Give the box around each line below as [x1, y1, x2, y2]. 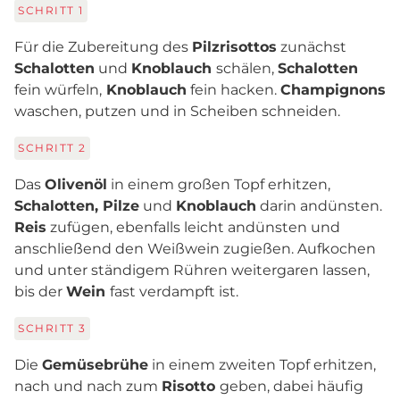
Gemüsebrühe [42, 356, 148, 373]
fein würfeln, [14, 81, 102, 98]
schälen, [216, 60, 278, 77]
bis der [14, 283, 66, 300]
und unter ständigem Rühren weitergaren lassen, [14, 262, 370, 279]
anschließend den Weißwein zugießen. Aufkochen [14, 240, 376, 257]
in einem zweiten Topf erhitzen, [148, 356, 376, 373]
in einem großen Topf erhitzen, [107, 176, 330, 193]
